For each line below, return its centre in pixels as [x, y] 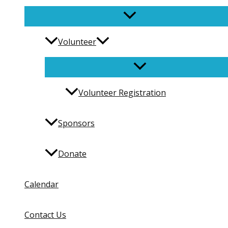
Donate [72, 154]
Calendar [41, 184]
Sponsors [76, 123]
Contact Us [45, 215]
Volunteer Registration [122, 93]
